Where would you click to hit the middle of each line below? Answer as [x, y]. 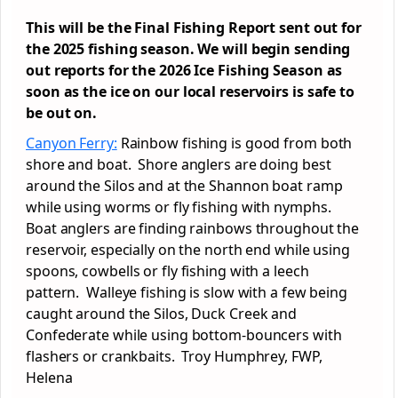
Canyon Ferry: [72, 143]
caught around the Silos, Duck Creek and [162, 314]
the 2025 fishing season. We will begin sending [188, 49]
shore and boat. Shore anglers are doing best [179, 164]
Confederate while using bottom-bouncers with [184, 335]
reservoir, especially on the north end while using [188, 250]
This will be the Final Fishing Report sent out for [194, 28]
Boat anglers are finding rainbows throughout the [193, 228]
